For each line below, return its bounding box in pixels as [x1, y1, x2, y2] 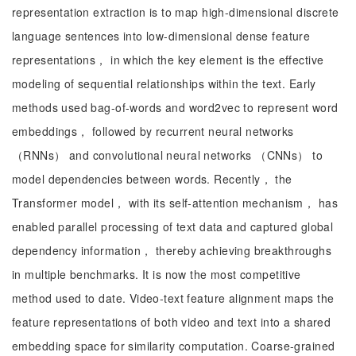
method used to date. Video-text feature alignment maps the [12, 290, 335, 306]
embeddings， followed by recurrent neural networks [12, 123, 294, 139]
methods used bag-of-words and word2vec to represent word [12, 99, 339, 115]
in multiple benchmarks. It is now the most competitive [12, 266, 301, 282]
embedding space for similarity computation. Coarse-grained [12, 338, 335, 354]
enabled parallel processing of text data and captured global [12, 219, 334, 234]
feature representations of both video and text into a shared [12, 314, 331, 330]
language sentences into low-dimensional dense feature [12, 28, 311, 44]
